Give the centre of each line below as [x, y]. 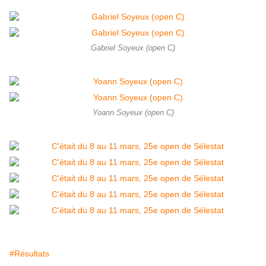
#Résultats [29, 253]
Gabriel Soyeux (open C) [133, 48]
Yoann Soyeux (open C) [133, 113]
